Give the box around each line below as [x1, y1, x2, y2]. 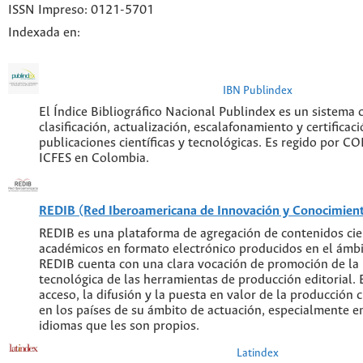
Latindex [236, 347, 279, 360]
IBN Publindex [222, 84, 293, 97]
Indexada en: [8, 25, 80, 40]
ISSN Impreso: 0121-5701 [8, 3, 154, 17]
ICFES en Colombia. [39, 152, 149, 166]
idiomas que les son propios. [39, 318, 199, 333]
